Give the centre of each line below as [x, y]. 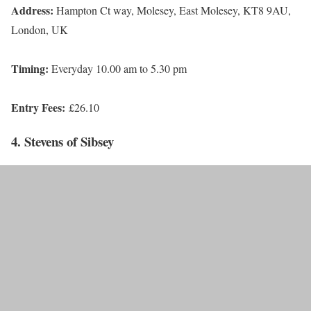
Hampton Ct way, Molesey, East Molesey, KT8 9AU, [174, 10]
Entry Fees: [38, 107]
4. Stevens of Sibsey [62, 141]
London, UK [40, 29]
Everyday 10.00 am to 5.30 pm [119, 68]
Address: [34, 10]
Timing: [31, 68]
